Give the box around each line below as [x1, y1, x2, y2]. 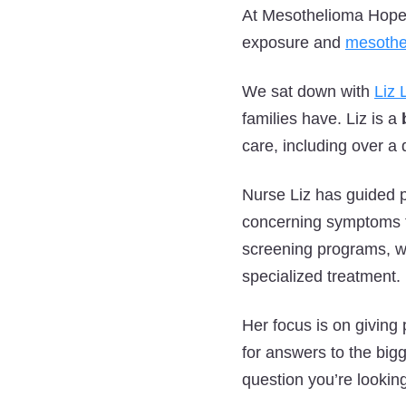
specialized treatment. [242, 267, 401, 285]
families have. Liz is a [242, 110, 401, 128]
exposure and [242, 34, 345, 52]
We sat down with [242, 82, 374, 101]
